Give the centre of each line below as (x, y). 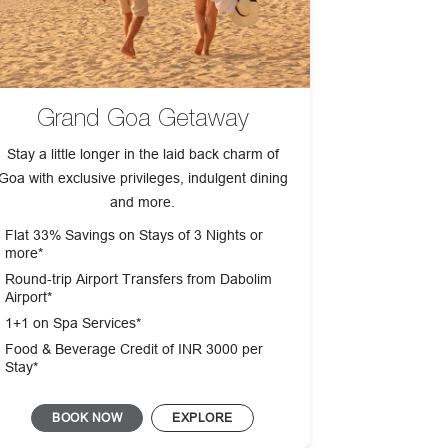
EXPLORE (202, 418)
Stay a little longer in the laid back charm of (142, 154)
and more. (143, 202)
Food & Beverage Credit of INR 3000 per (134, 349)
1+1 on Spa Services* (73, 323)
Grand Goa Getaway (142, 118)
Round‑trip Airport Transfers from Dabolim (139, 279)
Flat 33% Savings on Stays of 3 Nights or (134, 235)
